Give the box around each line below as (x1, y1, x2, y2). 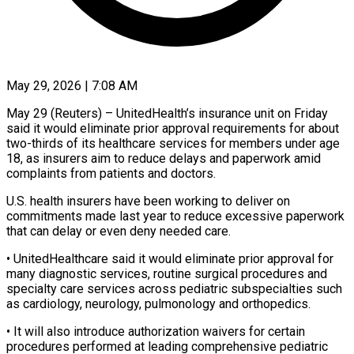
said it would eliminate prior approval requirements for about (6, 120, 339, 136)
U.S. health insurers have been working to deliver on (6, 193, 290, 209)
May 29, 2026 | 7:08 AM (6, 77, 137, 93)
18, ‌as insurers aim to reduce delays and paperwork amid (6, 150, 321, 166)
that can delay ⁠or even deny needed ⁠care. (6, 223, 231, 239)
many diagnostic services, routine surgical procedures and (6, 265, 327, 281)
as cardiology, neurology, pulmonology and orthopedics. (6, 296, 311, 311)
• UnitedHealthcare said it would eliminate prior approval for (6, 250, 333, 266)
